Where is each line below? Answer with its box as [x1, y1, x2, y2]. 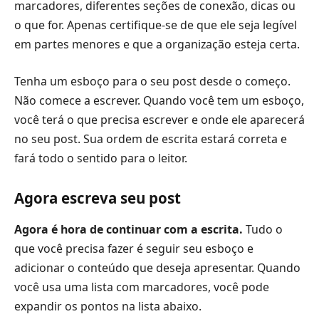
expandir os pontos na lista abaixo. [14, 298, 202, 314]
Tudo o [243, 221, 283, 237]
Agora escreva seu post [14, 188, 181, 209]
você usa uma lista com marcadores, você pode [14, 278, 269, 295]
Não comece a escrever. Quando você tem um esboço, [14, 92, 304, 108]
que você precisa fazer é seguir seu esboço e [14, 240, 253, 256]
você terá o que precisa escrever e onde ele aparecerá [14, 111, 305, 127]
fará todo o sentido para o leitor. [14, 150, 187, 166]
